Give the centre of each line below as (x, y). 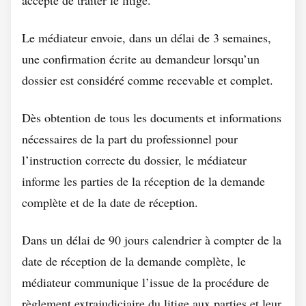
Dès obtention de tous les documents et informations (152, 117)
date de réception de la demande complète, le (134, 261)
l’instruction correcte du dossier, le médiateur (134, 160)
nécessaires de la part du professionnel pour (130, 139)
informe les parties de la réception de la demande (143, 181)
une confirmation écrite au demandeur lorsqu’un (141, 59)
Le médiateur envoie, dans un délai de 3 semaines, (147, 38)
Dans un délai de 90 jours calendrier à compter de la (152, 240)
